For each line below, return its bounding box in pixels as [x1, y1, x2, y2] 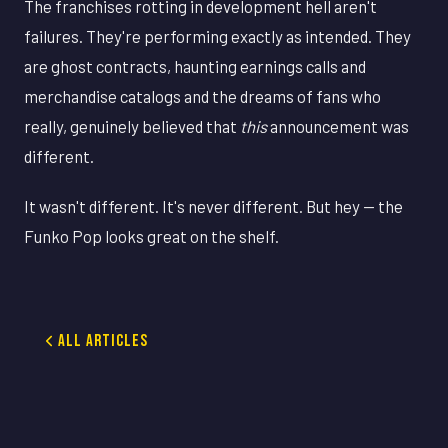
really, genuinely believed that [24, 115, 240, 136]
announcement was [267, 115, 409, 136]
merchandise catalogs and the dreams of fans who [24, 85, 381, 106]
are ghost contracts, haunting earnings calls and [24, 55, 366, 76]
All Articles [58, 330, 149, 351]
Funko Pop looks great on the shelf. [24, 225, 279, 246]
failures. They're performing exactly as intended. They [24, 25, 411, 46]
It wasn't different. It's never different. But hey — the [24, 195, 403, 216]
